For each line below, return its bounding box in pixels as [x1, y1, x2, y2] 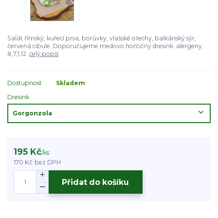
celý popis [29, 50, 58, 57]
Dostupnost [7, 79, 42, 87]
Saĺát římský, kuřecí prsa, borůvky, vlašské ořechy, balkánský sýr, [7, 34, 196, 42]
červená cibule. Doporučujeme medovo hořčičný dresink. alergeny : [7, 42, 205, 50]
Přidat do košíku [62, 177, 129, 187]
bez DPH [35, 158, 61, 166]
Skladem [56, 79, 85, 87]
